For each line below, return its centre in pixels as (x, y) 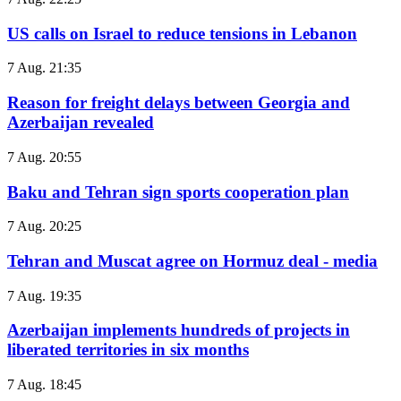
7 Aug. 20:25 (44, 226)
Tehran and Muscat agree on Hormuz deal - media (192, 260)
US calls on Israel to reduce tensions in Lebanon (182, 33)
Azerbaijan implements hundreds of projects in (179, 330)
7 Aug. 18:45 (44, 385)
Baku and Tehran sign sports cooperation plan (178, 192)
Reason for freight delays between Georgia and (179, 103)
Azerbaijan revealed (81, 123)
